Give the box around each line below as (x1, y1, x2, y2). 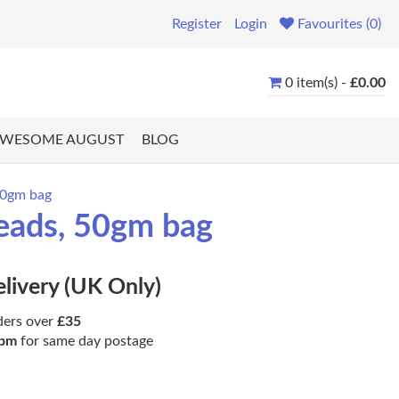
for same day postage (17, 334, 153, 349)
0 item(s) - (285, 75, 350, 90)
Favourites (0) (297, 17, 381, 31)
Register (172, 17, 222, 31)
